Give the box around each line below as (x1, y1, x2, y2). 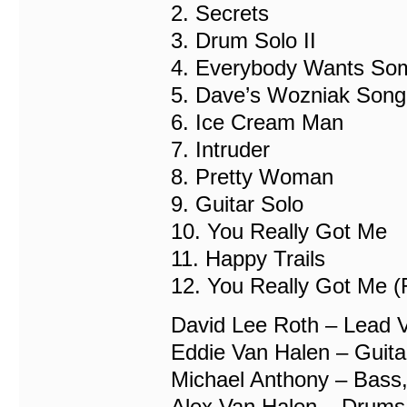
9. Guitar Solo (171, 192, 303, 216)
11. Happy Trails (171, 246, 325, 271)
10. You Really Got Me (171, 219, 387, 243)
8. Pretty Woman (171, 164, 333, 189)
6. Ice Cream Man (171, 110, 343, 134)
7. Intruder (171, 137, 270, 162)
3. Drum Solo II (171, 28, 316, 53)
